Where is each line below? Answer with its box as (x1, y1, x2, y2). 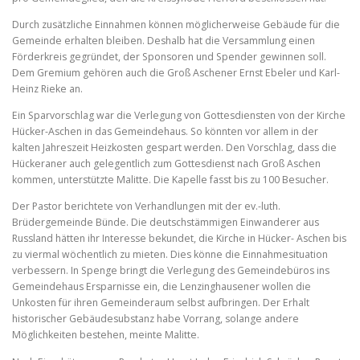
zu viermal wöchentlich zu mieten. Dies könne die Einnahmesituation (12, 247, 328, 262)
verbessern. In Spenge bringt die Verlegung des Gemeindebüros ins (12, 264, 329, 278)
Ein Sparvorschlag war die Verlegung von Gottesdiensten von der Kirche (12, 108, 346, 123)
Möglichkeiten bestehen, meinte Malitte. (12, 328, 199, 342)
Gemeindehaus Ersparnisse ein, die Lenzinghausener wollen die (12, 280, 311, 294)
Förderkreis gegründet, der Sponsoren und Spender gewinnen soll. (12, 50, 326, 64)
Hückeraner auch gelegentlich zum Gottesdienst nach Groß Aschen (12, 157, 321, 171)
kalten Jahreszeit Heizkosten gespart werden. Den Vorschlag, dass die (12, 141, 337, 155)
